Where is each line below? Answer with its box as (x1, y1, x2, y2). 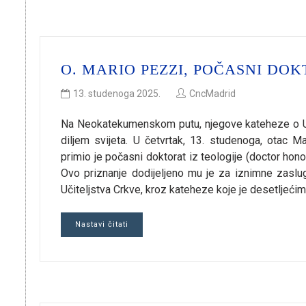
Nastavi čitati (75, 219, 128, 229)
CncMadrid (189, 87, 236, 99)
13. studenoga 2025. (73, 87, 161, 99)
